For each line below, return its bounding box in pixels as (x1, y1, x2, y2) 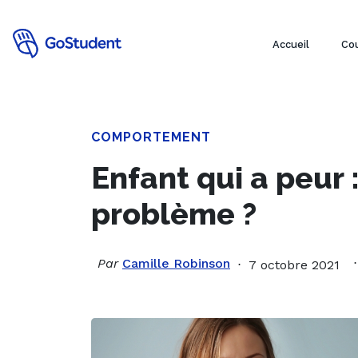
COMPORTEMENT (91, 129, 211, 145)
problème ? (91, 196, 257, 232)
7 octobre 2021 (249, 257, 340, 272)
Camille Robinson (122, 256, 230, 271)
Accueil (272, 38, 309, 50)
